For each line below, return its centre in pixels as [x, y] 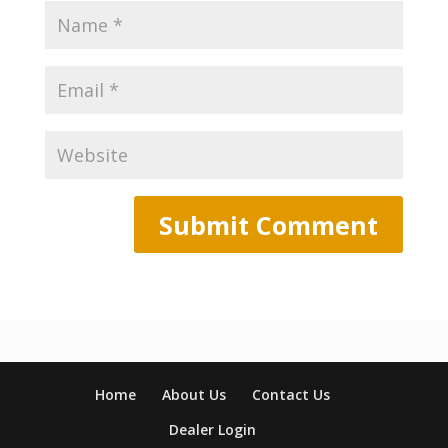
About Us [194, 395]
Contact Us [291, 395]
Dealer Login [213, 430]
